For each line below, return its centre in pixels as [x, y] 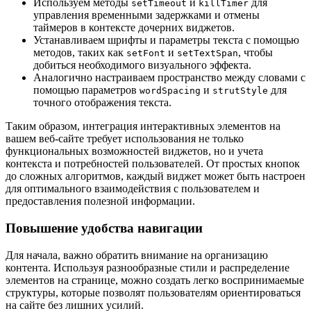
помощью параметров [86, 90]
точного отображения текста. [102, 103]
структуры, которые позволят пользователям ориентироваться [153, 292]
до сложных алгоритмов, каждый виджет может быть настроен [155, 176]
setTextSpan [208, 53]
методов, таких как [80, 53]
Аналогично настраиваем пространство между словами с [169, 78]
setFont [146, 53]
